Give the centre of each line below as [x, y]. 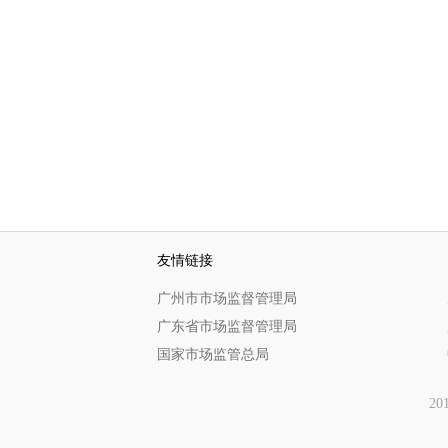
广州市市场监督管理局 [227, 298]
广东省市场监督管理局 [227, 326]
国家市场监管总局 [213, 354]
